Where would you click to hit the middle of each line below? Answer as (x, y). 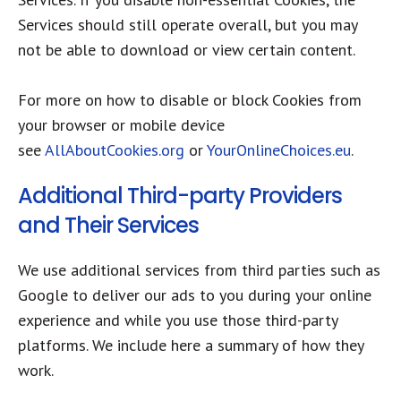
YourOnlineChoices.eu (279, 150)
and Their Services (108, 225)
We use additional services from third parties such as (199, 270)
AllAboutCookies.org (115, 150)
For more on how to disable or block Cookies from (190, 100)
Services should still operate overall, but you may (188, 25)
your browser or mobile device (121, 125)
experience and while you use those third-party (178, 320)
